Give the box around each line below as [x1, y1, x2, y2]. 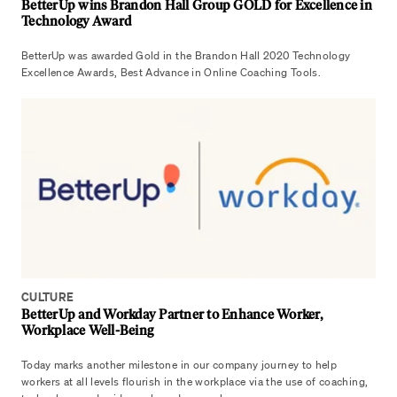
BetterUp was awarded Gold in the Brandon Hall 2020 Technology [21, 49, 351, 62]
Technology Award [21, 13, 131, 29]
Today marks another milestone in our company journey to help [21, 358, 338, 371]
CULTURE [21, 289, 74, 305]
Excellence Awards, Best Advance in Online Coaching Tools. [21, 66, 321, 79]
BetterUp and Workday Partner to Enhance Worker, [21, 307, 323, 323]
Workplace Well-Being [21, 323, 153, 339]
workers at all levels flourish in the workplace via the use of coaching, [21, 375, 369, 388]
